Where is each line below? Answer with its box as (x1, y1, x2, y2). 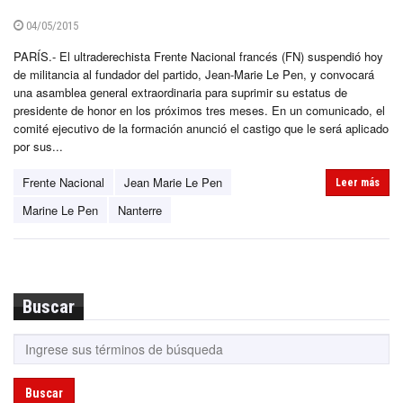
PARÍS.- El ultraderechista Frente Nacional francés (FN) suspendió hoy (13, 48, 383, 66)
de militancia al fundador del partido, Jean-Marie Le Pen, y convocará (13, 66, 374, 84)
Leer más (336, 176, 380, 190)
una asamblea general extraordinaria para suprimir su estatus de (13, 84, 347, 102)
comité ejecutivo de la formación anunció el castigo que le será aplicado (13, 120, 389, 138)
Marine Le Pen (22, 201, 98, 219)
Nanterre (118, 201, 162, 219)
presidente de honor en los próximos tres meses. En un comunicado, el (13, 102, 385, 120)
